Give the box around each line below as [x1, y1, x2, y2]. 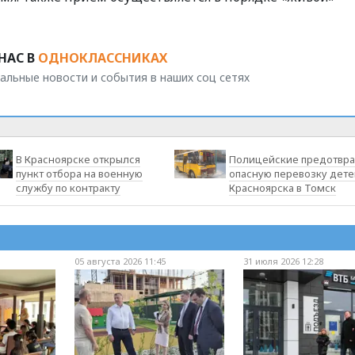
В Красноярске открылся [16, 151, 141, 166]
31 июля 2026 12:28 [243, 254, 324, 267]
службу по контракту [16, 180, 121, 195]
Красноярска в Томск [228, 180, 336, 195]
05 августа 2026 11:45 [74, 254, 166, 267]
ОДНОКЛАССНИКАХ [38, 48, 167, 67]
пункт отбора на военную [16, 166, 143, 181]
